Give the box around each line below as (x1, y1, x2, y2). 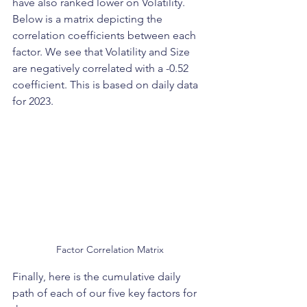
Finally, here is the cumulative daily (12, 270, 183, 284)
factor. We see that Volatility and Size (12, 45, 193, 58)
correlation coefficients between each (12, 28, 199, 42)
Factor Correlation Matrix (56, 243, 164, 256)
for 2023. (12, 94, 59, 108)
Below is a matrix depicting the (12, 12, 165, 25)
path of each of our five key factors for (12, 286, 199, 300)
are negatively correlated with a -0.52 (12, 61, 191, 75)
